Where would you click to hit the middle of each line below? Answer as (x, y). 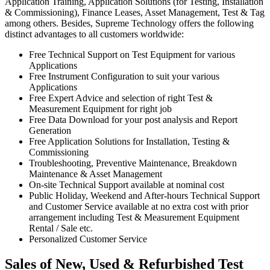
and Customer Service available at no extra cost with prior (139, 206)
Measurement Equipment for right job (100, 108)
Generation (50, 130)
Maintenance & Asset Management (96, 174)
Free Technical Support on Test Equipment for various (132, 54)
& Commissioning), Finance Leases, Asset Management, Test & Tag (135, 12)
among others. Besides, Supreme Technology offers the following (129, 23)
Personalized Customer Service (88, 239)
